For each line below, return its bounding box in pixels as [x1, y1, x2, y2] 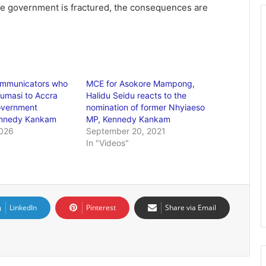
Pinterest [86, 202, 116, 213]
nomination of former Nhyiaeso [86, 102, 205, 112]
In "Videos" [86, 138, 129, 148]
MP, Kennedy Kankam [86, 114, 171, 124]
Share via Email [165, 202, 216, 213]
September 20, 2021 [86, 126, 166, 136]
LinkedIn [9, 202, 37, 213]
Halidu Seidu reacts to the [86, 90, 187, 100]
